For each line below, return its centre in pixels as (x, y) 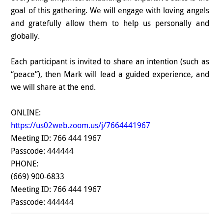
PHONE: (25, 164)
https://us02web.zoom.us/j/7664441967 (81, 125)
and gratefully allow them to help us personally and (110, 23)
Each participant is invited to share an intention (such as (110, 62)
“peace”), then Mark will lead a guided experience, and (110, 74)
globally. (26, 36)
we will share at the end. (54, 87)
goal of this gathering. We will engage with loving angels (110, 11)
